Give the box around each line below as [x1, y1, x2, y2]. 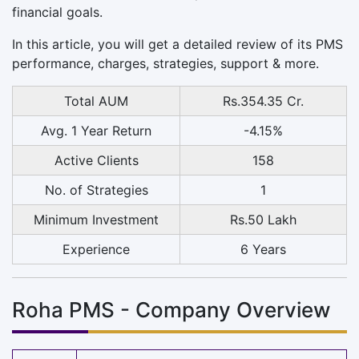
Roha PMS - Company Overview [12, 296, 330, 322]
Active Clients [54, 151, 139, 168]
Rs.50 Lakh [230, 211, 296, 228]
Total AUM [64, 92, 128, 109]
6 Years [240, 240, 286, 257]
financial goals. [12, 3, 103, 20]
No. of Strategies [44, 181, 148, 198]
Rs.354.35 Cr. [223, 92, 304, 109]
